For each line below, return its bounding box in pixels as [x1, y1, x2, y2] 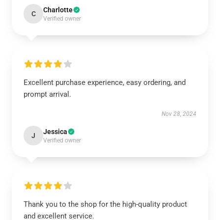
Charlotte [43, 6, 73, 14]
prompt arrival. [24, 90, 71, 99]
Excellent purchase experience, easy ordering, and [24, 78, 186, 87]
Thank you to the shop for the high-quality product [24, 200, 187, 209]
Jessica [43, 128, 67, 136]
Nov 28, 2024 [162, 110, 196, 117]
